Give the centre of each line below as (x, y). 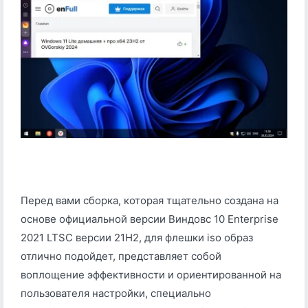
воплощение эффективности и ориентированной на (151, 275)
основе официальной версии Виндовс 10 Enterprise (150, 219)
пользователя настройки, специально (116, 294)
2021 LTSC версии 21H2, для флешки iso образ (137, 238)
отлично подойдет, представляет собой (121, 256)
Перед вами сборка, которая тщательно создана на (150, 201)
